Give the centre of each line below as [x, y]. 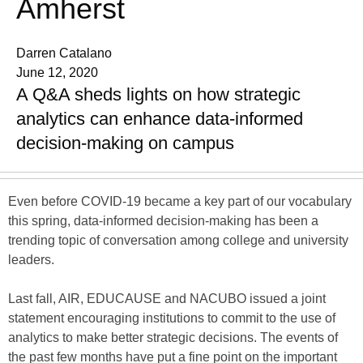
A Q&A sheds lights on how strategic [158, 94]
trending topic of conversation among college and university [178, 240]
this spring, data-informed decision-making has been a [163, 221]
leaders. [31, 260]
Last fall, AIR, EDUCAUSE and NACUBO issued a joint [167, 299]
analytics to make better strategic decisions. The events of [173, 337]
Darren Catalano [64, 53]
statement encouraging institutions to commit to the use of [172, 318]
